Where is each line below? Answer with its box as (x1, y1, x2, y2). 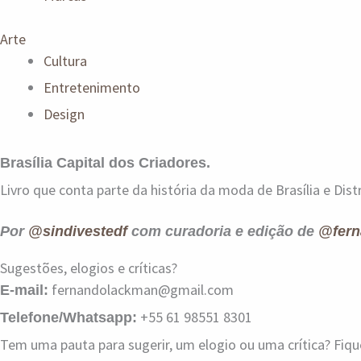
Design (44, 104, 85, 123)
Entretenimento (44, 77, 140, 97)
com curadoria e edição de (127, 222, 318, 239)
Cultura (44, 51, 87, 70)
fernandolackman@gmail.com (48, 280, 234, 299)
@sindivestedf (28, 222, 127, 239)
